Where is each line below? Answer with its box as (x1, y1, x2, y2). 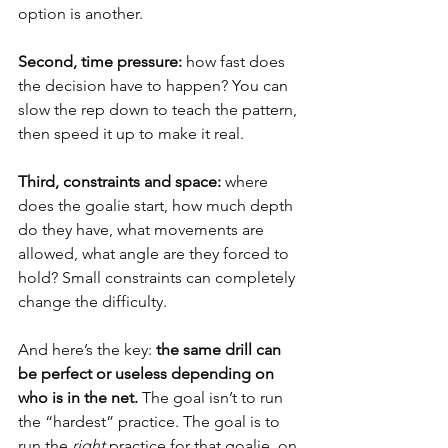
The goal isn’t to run (138, 388, 287, 407)
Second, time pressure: (18, 52, 182, 71)
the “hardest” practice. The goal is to (18, 412, 284, 431)
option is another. (18, 4, 143, 23)
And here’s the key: (18, 340, 156, 359)
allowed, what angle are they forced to (18, 244, 293, 263)
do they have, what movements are (18, 220, 268, 239)
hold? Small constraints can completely (18, 268, 299, 287)
